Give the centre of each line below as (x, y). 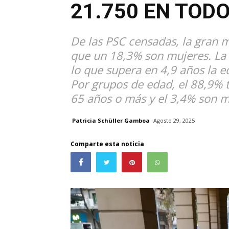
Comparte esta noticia (107, 144)
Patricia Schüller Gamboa (111, 120)
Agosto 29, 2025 (174, 121)
